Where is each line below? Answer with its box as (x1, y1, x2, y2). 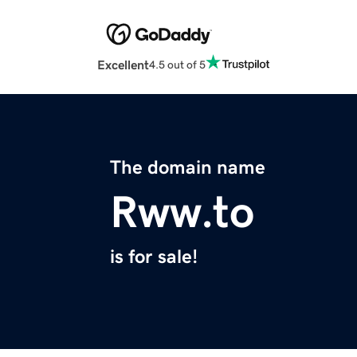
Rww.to (110, 190, 254, 235)
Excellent (97, 58, 149, 72)
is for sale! (110, 247, 198, 267)
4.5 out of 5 (149, 58, 206, 70)
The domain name (110, 158, 265, 178)
